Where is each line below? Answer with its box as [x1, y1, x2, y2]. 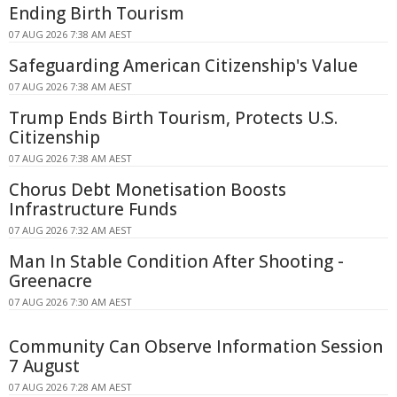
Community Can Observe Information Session [9, 335, 383, 359]
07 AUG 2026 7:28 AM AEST [9, 380, 132, 394]
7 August [9, 354, 80, 378]
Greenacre [9, 269, 92, 293]
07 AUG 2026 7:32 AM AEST [9, 223, 132, 237]
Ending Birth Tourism [9, 2, 184, 26]
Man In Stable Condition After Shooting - [9, 250, 344, 274]
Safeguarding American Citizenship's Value [9, 54, 358, 78]
